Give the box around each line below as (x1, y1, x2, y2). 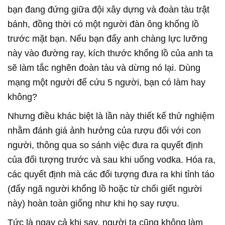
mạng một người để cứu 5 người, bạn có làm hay (8, 77, 205, 88)
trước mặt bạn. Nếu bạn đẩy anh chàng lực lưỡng (8, 34, 207, 44)
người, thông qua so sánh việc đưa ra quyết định (8, 140, 203, 151)
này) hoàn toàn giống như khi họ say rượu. (8, 198, 179, 209)
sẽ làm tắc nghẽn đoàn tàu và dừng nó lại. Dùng (8, 63, 200, 73)
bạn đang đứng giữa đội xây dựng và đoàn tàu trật (8, 5, 209, 15)
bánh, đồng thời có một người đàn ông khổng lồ (8, 19, 199, 30)
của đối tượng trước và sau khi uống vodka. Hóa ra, (8, 155, 215, 165)
